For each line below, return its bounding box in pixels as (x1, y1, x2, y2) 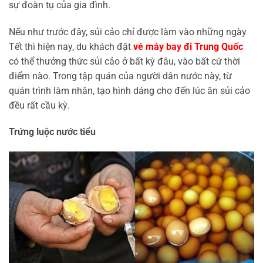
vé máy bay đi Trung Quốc (133, 41, 243, 52)
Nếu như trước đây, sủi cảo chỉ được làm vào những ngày (9, 26, 247, 38)
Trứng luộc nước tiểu (9, 126, 96, 138)
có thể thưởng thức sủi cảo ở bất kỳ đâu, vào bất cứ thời (9, 55, 240, 67)
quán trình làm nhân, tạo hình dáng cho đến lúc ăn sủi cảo (9, 85, 250, 96)
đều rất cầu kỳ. (9, 99, 70, 111)
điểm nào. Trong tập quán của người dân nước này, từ (9, 70, 232, 82)
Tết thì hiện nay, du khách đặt (9, 41, 133, 52)
